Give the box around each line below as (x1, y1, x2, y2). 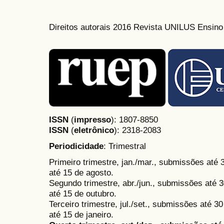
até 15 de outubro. (49, 188, 116, 199)
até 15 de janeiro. (49, 209, 113, 220)
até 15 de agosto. (49, 167, 113, 178)
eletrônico (74, 124, 114, 135)
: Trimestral (103, 141, 146, 151)
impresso (74, 114, 111, 124)
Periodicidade (49, 141, 103, 151)
